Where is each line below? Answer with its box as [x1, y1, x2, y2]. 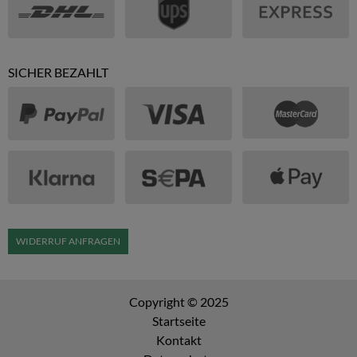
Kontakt [155, 332, 202, 347]
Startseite [151, 313, 206, 328]
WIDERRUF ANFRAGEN [16, 235, 120, 247]
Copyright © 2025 [128, 294, 229, 309]
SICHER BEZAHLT [8, 64, 108, 80]
